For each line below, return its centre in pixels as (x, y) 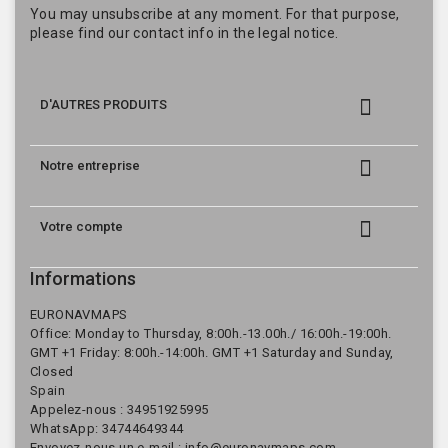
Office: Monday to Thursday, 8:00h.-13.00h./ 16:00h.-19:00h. (211, 334)
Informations (83, 279)
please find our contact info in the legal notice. (184, 33)
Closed (52, 372)
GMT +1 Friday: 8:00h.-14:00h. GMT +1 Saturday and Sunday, (212, 353)
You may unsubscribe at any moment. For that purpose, (215, 14)
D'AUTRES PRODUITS (103, 105)
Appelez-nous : (79, 410)
